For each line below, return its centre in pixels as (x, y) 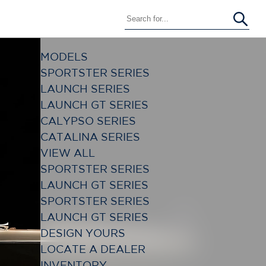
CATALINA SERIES (90, 137)
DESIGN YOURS (83, 233)
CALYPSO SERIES (88, 121)
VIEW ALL (68, 153)
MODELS (64, 56)
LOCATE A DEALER (93, 249)
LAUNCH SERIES (85, 88)
